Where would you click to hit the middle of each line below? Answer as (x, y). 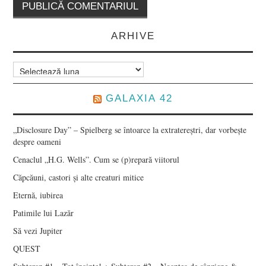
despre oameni (37, 142)
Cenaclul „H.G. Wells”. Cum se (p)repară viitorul (96, 160)
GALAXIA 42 (139, 99)
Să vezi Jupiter (38, 231)
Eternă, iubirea (38, 195)
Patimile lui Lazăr (44, 213)
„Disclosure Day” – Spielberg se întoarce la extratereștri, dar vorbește (130, 130)
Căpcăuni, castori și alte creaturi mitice (79, 178)
